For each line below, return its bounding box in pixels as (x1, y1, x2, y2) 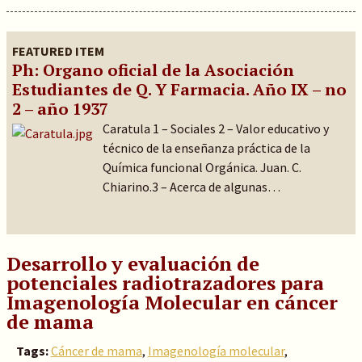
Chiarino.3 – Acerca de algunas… (102, 179, 280, 195)
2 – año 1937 (11, 98, 108, 120)
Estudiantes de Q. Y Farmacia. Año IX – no (11, 78, 347, 100)
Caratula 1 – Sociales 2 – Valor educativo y (102, 120, 329, 137)
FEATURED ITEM (11, 43, 104, 59)
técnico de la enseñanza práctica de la (102, 140, 310, 156)
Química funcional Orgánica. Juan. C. (102, 159, 301, 175)
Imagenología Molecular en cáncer (6, 289, 338, 315)
